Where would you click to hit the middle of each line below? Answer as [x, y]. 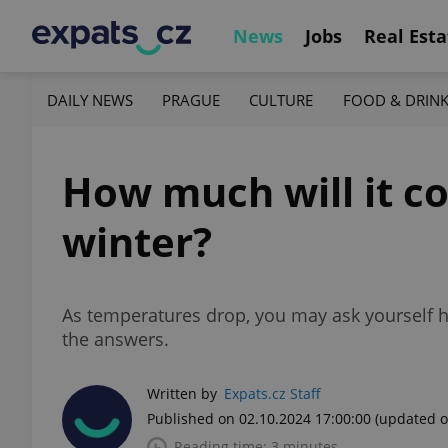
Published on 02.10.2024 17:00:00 [259, 418]
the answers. [115, 339]
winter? [137, 241]
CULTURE [281, 99]
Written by [182, 393]
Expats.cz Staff [272, 393]
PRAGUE [191, 99]
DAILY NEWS [90, 99]
